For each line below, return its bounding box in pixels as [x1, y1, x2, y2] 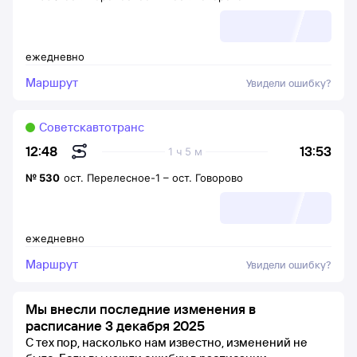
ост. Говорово [172, 171, 243, 184]
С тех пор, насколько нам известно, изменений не [25, 335, 308, 350]
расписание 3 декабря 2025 [25, 317, 205, 334]
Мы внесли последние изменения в [25, 300, 256, 317]
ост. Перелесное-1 [64, 171, 160, 184]
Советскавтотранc [39, 120, 144, 135]
